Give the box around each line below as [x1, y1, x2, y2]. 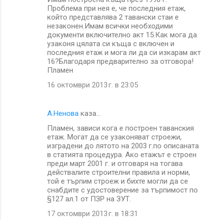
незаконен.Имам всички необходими [47, 21, 173, 30]
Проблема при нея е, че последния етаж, [47, 3, 186, 13]
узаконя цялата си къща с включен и [47, 39, 174, 48]
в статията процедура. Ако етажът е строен [47, 150, 196, 159]
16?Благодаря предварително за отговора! [47, 56, 193, 66]
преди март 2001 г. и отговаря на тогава [47, 159, 183, 168]
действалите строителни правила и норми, [47, 167, 190, 177]
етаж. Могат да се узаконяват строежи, [47, 132, 182, 141]
